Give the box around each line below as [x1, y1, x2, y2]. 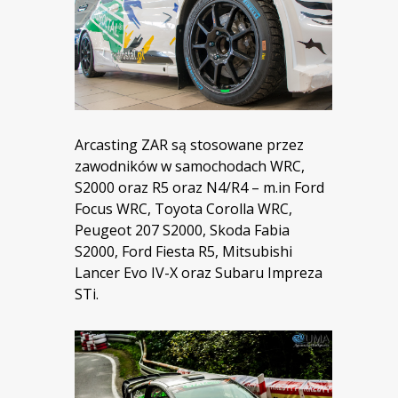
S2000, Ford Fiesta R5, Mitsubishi [75, 241, 292, 261]
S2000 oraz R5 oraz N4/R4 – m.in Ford [75, 177, 324, 197]
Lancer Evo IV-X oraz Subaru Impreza [75, 262, 322, 283]
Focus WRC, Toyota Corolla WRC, [75, 198, 292, 219]
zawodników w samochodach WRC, [75, 155, 305, 176]
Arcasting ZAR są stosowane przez [75, 134, 304, 155]
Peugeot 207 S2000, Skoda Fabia [75, 219, 290, 240]
